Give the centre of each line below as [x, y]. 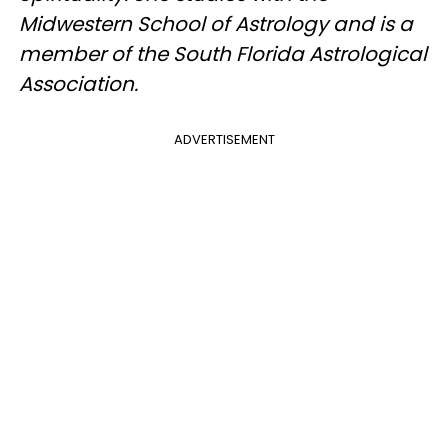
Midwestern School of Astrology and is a [216, 24]
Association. [78, 84]
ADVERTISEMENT [224, 140]
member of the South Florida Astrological [223, 54]
